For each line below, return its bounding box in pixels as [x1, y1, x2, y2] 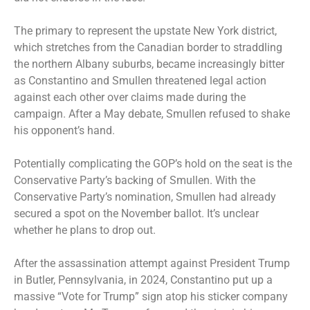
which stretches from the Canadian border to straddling [14, 40, 282, 54]
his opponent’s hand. [14, 123, 118, 137]
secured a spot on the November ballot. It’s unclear [14, 206, 259, 220]
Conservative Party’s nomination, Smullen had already [14, 190, 276, 203]
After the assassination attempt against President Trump [14, 256, 290, 270]
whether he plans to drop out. [14, 223, 158, 237]
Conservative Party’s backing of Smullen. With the [14, 173, 255, 187]
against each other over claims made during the [14, 90, 246, 104]
